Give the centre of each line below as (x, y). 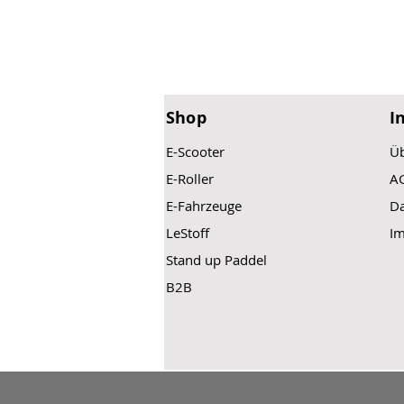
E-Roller (190, 179)
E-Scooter (195, 152)
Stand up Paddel (216, 260)
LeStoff (188, 233)
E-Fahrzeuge (204, 206)
